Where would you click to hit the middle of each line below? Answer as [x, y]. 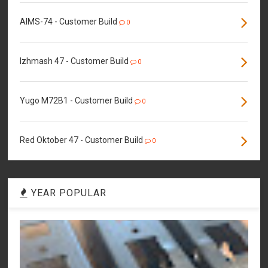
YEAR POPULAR [68, 193]
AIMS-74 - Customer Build [69, 21]
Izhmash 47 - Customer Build [74, 61]
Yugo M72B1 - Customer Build [77, 100]
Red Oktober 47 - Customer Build [82, 140]
